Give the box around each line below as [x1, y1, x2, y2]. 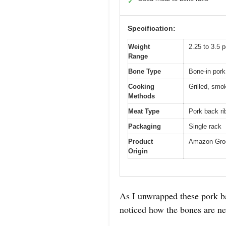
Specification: [128, 24, 176, 32]
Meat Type [128, 107, 159, 115]
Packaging [128, 122, 161, 130]
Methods [128, 92, 155, 100]
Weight [128, 42, 150, 50]
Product [128, 137, 153, 145]
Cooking [128, 82, 154, 90]
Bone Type [128, 67, 161, 75]
